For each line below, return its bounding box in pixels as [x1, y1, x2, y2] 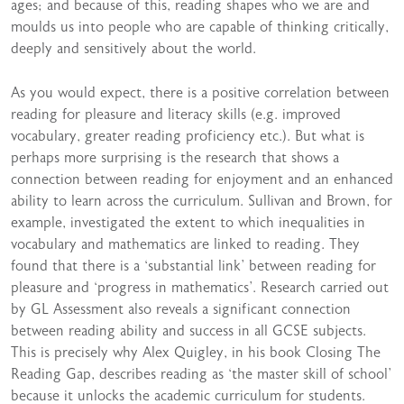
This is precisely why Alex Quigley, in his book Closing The [11, 344, 381, 361]
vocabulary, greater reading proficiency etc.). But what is [11, 128, 364, 144]
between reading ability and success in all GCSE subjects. [11, 323, 366, 339]
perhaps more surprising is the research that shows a [11, 150, 339, 166]
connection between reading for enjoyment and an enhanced [11, 171, 393, 188]
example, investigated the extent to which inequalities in [11, 215, 365, 231]
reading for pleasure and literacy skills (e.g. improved [11, 106, 341, 123]
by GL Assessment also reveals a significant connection [11, 301, 351, 317]
